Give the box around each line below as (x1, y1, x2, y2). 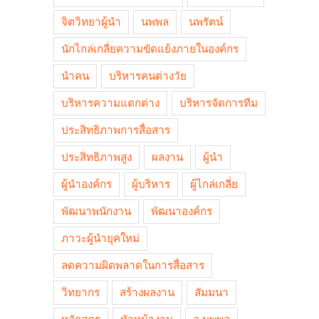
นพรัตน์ (189, 15, 223, 28)
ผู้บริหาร (132, 177, 170, 191)
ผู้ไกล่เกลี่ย (190, 177, 238, 191)
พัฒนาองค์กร (151, 204, 212, 218)
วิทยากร (61, 286, 100, 299)
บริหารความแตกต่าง (61, 96, 159, 110)
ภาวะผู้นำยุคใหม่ (61, 231, 140, 245)
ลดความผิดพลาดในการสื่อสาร (61, 258, 204, 272)
